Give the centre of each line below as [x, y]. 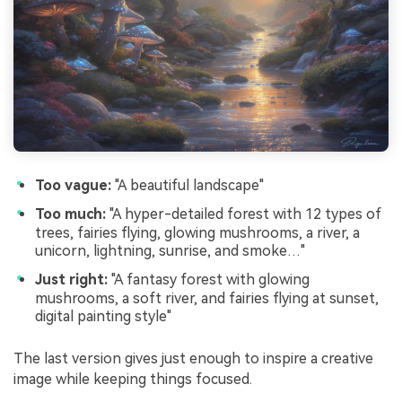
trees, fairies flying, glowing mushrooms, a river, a [197, 233]
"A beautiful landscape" [188, 185]
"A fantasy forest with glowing [209, 279]
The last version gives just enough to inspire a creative [193, 359]
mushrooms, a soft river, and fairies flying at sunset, [207, 298]
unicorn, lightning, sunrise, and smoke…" [170, 251]
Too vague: [73, 185]
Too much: [70, 214]
